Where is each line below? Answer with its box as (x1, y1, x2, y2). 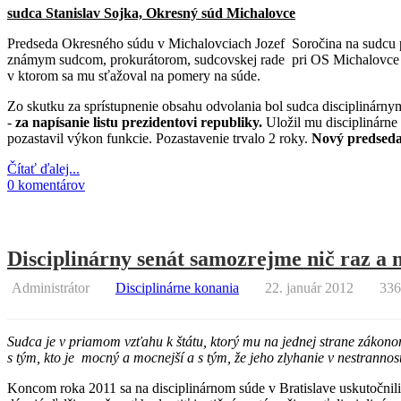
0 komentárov (7, 176, 85, 192)
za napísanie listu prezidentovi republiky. (15, 114, 266, 130)
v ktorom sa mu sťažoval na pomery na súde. (7, 67, 260, 83)
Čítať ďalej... (7, 160, 80, 176)
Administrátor (12, 279, 90, 295)
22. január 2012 (265, 279, 354, 295)
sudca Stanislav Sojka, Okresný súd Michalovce (7, 4, 295, 21)
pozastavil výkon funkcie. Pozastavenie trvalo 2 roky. (7, 130, 311, 146)
